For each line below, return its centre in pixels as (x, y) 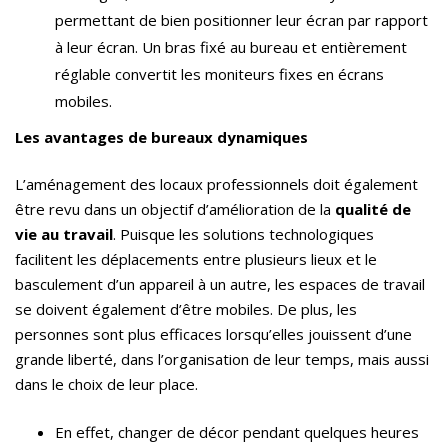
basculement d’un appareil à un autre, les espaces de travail (220, 284)
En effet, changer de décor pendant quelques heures (237, 432)
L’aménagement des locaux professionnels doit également (216, 184)
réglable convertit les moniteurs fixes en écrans (219, 74)
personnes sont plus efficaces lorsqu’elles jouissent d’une (213, 334)
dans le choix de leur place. (106, 384)
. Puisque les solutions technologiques (243, 234)
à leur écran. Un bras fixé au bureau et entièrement (231, 47)
